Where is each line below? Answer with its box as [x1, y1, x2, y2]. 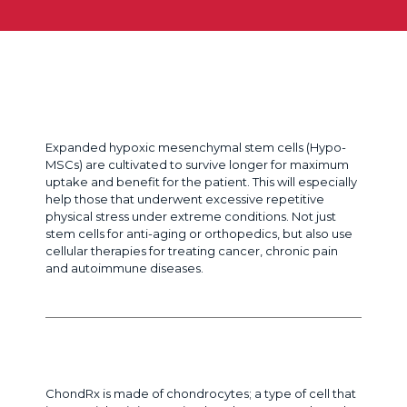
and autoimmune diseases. [45, 260, 203, 275]
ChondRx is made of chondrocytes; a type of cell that [45, 385, 356, 401]
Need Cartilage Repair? [45, 344, 242, 366]
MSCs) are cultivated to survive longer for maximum [45, 156, 349, 172]
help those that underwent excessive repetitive [45, 191, 324, 206]
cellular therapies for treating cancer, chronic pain [45, 243, 338, 258]
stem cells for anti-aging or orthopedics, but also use [45, 225, 352, 241]
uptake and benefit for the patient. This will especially [45, 174, 357, 189]
